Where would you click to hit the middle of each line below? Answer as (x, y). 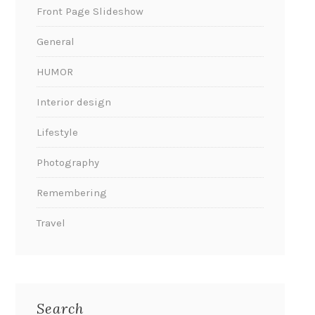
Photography (68, 163)
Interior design (74, 102)
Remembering (72, 193)
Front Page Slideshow (90, 12)
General (56, 42)
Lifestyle (58, 133)
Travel (51, 223)
